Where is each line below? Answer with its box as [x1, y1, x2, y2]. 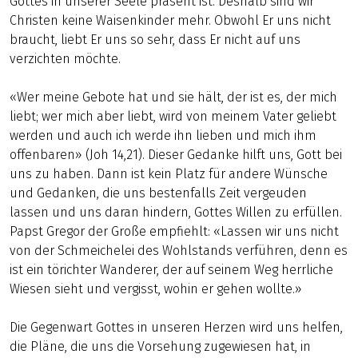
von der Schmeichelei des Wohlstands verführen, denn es [10, 243, 348, 258]
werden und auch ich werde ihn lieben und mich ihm [10, 128, 316, 143]
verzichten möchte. [10, 51, 121, 66]
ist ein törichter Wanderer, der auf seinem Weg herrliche [10, 262, 333, 277]
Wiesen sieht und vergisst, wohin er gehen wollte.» [10, 281, 302, 296]
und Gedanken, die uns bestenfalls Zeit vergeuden [10, 185, 307, 201]
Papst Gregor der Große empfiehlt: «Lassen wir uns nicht [10, 224, 339, 239]
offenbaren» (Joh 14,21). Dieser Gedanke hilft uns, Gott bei [10, 147, 342, 162]
